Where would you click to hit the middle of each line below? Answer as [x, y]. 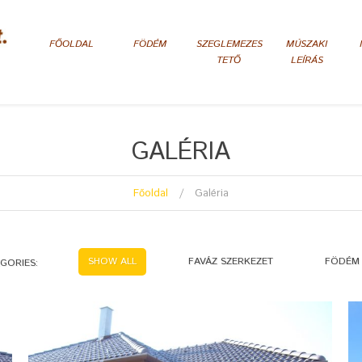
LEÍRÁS [307, 60]
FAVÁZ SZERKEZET [231, 262]
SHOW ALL [112, 262]
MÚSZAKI [307, 44]
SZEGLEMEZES [229, 44]
